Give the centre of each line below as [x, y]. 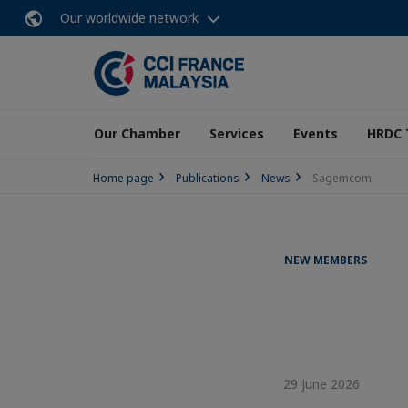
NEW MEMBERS [326, 260]
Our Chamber [137, 133]
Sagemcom [342, 178]
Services [237, 133]
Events [316, 133]
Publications [208, 178]
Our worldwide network [129, 18]
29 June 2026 [320, 384]
